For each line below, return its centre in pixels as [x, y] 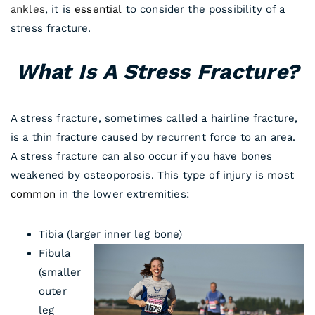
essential [98, 9]
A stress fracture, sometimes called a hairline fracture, [154, 118]
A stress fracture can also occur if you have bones [142, 156]
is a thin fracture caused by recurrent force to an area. [155, 137]
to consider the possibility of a [204, 9]
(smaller [60, 272]
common [35, 194]
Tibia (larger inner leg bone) [111, 234]
